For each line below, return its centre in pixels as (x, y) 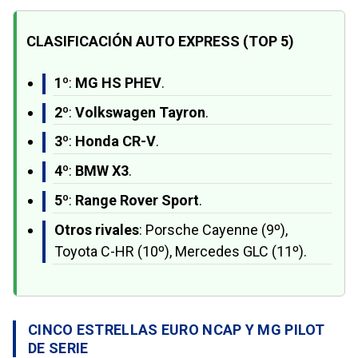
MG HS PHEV (118, 82)
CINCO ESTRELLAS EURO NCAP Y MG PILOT (177, 329)
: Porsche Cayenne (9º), (213, 229)
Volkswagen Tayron (140, 112)
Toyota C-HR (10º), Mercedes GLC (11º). (181, 251)
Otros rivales (97, 229)
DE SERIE (58, 348)
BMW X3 (102, 171)
